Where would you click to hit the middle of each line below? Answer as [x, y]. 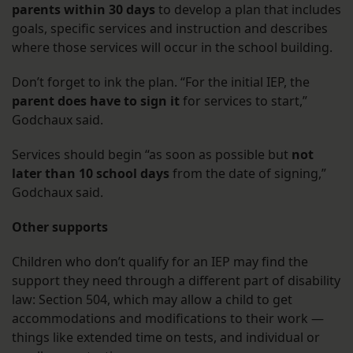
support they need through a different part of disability [176, 281]
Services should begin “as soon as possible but [152, 155]
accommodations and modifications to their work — [168, 319]
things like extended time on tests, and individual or [166, 338]
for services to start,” [243, 101]
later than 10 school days [91, 174]
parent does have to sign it [96, 101]
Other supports [60, 227]
